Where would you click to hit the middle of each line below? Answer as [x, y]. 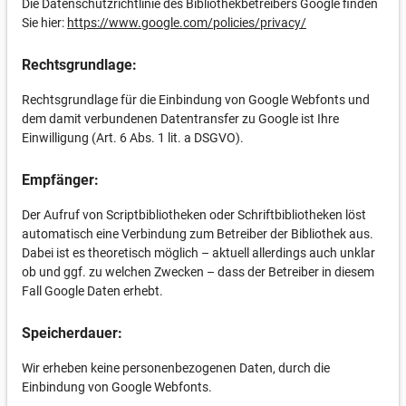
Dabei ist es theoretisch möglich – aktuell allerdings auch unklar [198, 253]
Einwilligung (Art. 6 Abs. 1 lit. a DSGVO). [133, 138]
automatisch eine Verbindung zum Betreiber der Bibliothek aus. [198, 234]
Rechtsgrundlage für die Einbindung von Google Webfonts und [196, 100]
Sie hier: [44, 23]
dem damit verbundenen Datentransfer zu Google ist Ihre [180, 119]
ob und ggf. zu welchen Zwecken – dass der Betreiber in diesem [198, 272]
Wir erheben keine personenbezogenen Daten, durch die [176, 368]
